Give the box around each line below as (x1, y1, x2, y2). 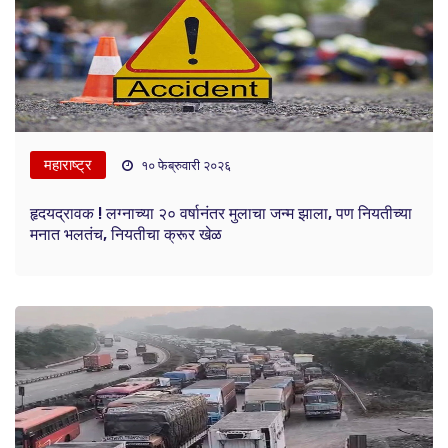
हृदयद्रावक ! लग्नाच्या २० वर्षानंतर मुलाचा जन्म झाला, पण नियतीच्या (30, 204, 412, 224)
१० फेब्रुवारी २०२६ (138, 158, 231, 174)
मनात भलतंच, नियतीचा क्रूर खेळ (30, 225, 222, 245)
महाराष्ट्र (44, 156, 92, 175)
